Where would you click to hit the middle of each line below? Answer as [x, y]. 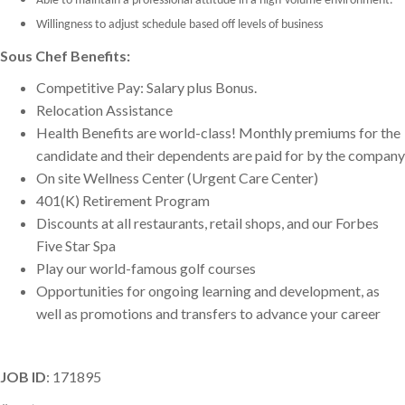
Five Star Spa [76, 246]
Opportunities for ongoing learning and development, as [208, 291]
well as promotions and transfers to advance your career [208, 314]
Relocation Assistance [104, 110]
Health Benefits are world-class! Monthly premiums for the [218, 133]
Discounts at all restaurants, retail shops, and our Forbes [207, 223]
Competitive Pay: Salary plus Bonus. [146, 88]
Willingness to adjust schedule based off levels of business [181, 25]
